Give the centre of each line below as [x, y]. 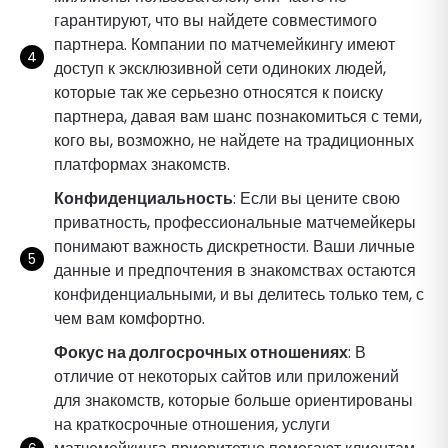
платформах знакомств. [142, 164]
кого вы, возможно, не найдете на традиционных [234, 140]
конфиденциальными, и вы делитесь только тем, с [239, 294]
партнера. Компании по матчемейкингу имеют [224, 44]
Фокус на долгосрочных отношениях [201, 352]
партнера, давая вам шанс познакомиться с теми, [238, 116]
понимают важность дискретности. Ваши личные [234, 246]
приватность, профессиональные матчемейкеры [235, 222]
